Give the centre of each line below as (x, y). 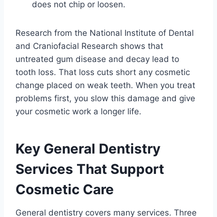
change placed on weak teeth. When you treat (105, 85)
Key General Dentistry (88, 149)
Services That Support (90, 169)
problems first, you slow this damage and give (105, 99)
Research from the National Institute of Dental (105, 33)
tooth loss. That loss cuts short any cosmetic (103, 72)
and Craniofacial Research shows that (89, 46)
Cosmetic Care (65, 190)
